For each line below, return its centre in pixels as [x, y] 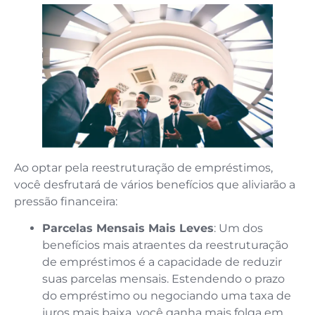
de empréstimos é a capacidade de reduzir [162, 262]
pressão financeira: [66, 202]
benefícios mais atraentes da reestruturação [165, 245]
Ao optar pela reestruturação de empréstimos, [143, 168]
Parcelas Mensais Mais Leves [128, 229]
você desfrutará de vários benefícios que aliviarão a [155, 185]
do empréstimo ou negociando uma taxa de [167, 296]
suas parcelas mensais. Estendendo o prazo [163, 279]
